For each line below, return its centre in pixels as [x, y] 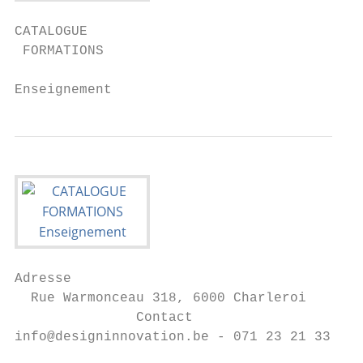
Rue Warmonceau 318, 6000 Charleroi [160, 298]
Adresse [43, 279]
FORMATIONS [59, 51]
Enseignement [63, 90]
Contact [104, 318]
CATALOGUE [51, 32]
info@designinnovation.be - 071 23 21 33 [173, 337]
